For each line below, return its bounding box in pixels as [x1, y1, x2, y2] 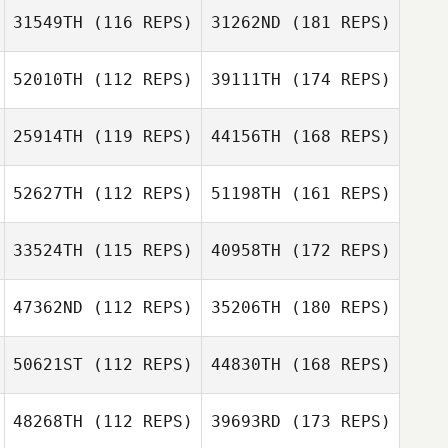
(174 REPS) [280, 70, 391, 89]
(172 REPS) [280, 241, 391, 260]
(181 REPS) [280, 13, 391, 32]
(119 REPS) [83, 127, 193, 146]
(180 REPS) [280, 298, 391, 317]
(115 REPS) [83, 241, 193, 260]
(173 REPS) [280, 412, 391, 431]
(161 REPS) [280, 184, 391, 203]
